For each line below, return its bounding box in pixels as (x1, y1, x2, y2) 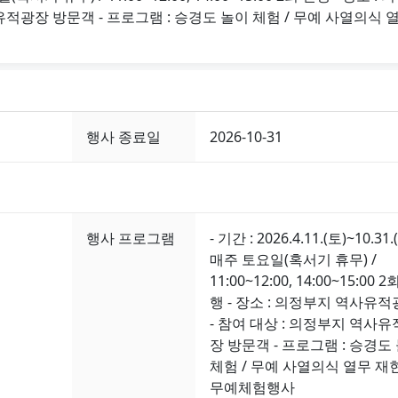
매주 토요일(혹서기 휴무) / (209, 249, 377, 269)
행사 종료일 (86, 126, 162, 147)
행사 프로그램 (86, 227, 176, 248)
